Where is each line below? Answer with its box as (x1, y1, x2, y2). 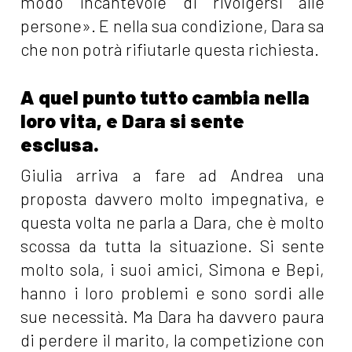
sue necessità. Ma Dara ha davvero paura (20, 306, 325, 327)
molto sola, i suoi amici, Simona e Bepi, (20, 259, 325, 280)
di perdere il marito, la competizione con (20, 330, 325, 350)
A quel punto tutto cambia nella (20, 85, 310, 109)
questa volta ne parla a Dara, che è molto (20, 212, 325, 233)
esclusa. (20, 132, 100, 156)
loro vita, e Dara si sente (20, 108, 245, 133)
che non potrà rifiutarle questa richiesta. (20, 39, 320, 60)
